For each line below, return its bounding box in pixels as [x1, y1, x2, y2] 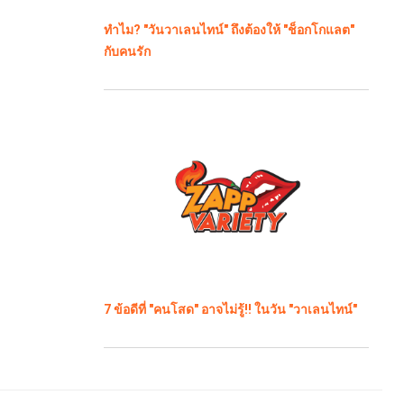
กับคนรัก [103, 44, 151, 60]
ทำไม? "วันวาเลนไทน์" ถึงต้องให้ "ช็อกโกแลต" [103, 23, 354, 38]
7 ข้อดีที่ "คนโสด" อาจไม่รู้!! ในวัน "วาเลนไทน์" [103, 302, 357, 317]
